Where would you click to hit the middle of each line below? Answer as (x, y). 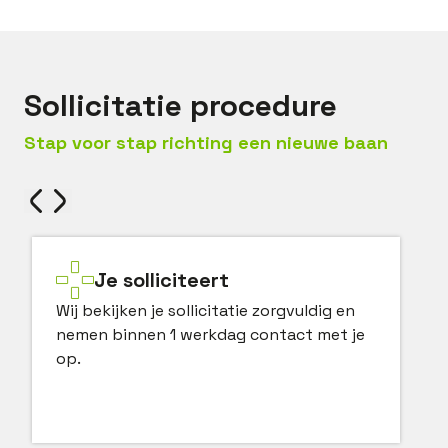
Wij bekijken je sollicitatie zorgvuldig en (205, 310)
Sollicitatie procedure (180, 105)
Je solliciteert (161, 280)
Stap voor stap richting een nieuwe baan (206, 142)
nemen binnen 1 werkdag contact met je (210, 334)
